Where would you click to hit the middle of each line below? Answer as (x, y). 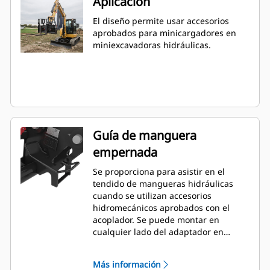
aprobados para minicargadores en (165, 33)
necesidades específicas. (143, 256)
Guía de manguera (145, 136)
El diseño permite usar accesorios (161, 21)
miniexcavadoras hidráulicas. (152, 45)
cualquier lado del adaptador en (158, 232)
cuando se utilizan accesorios (152, 196)
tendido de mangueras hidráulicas (163, 184)
